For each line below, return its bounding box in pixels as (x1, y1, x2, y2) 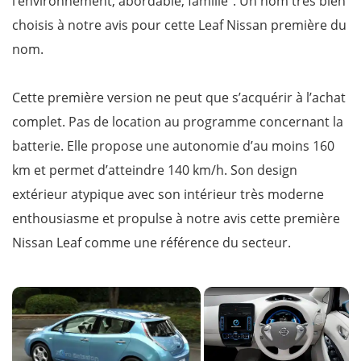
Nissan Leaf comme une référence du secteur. (12, 234, 291, 251)
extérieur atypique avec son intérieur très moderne (12, 185, 324, 203)
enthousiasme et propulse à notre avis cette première (12, 210, 340, 227)
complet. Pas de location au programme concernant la (12, 113, 343, 131)
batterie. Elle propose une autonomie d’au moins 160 (12, 137, 334, 155)
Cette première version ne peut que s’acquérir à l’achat (12, 89, 346, 106)
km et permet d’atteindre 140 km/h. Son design (12, 161, 297, 179)
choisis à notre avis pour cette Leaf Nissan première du (12, 16, 346, 34)
